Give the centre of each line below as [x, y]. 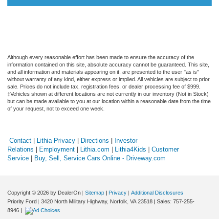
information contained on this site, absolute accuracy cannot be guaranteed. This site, [108, 64]
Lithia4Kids [131, 149]
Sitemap [95, 192]
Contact [20, 140]
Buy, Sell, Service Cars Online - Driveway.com [100, 158]
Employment [57, 149]
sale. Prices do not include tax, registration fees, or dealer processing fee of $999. [104, 86]
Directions [95, 140]
